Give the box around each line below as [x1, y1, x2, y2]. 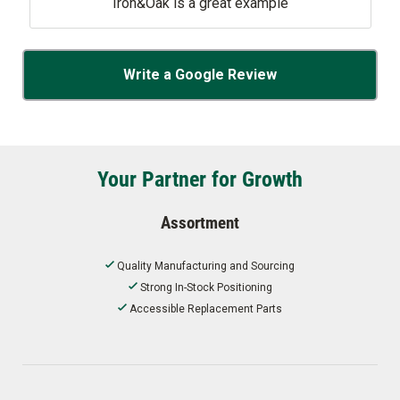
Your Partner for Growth [97, 163, 303, 193]
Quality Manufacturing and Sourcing [117, 259, 295, 272]
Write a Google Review [123, 65, 277, 83]
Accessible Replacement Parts [129, 302, 282, 315]
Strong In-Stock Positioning [139, 280, 272, 294]
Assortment [161, 210, 239, 233]
